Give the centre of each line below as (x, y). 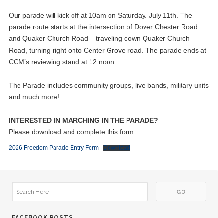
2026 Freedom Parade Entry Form (54, 148)
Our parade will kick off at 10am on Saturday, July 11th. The (100, 15)
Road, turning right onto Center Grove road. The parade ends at (107, 50)
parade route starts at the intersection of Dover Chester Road (103, 27)
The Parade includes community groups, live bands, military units (109, 85)
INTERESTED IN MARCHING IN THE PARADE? (83, 120)
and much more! (34, 97)
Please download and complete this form (71, 132)
